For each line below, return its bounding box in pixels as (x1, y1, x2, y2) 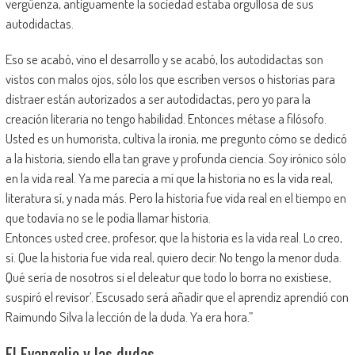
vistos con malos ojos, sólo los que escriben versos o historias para (5, 70, 335, 87)
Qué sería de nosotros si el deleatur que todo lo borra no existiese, (5, 268, 331, 285)
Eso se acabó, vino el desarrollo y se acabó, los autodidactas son (5, 50, 323, 67)
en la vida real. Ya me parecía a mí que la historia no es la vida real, (5, 169, 333, 186)
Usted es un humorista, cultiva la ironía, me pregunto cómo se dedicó (5, 129, 347, 147)
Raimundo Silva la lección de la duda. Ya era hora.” (5, 307, 253, 325)
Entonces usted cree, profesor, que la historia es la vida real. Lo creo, (5, 228, 342, 246)
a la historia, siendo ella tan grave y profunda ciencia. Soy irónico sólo (5, 149, 346, 166)
